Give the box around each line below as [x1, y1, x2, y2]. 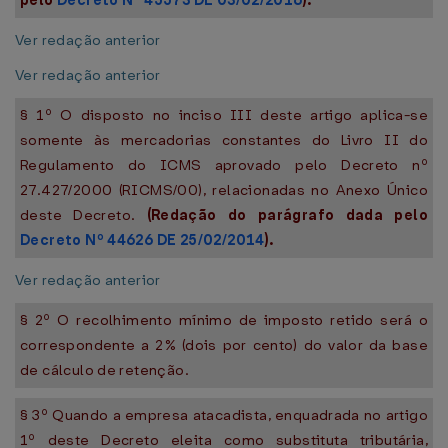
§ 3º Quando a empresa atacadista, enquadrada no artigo [20, 405, 428, 425]
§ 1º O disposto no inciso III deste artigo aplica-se [20, 105, 428, 125]
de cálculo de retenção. [20, 360, 189, 380]
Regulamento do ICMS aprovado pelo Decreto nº [20, 155, 428, 175]
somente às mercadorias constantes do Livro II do [20, 130, 428, 150]
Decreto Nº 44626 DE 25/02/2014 [20, 230, 265, 250]
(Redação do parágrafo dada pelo [146, 205, 429, 225]
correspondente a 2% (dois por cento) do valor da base [20, 335, 428, 355]
